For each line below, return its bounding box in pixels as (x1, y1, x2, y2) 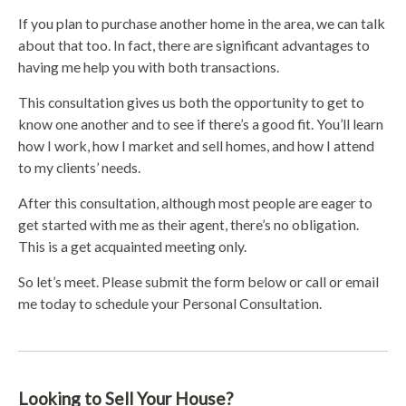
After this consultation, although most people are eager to (18, 194, 372, 212)
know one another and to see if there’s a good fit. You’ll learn (18, 115, 383, 133)
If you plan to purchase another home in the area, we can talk (18, 14, 385, 33)
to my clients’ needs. (18, 159, 140, 177)
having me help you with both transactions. (18, 58, 279, 76)
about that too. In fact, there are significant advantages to (18, 36, 370, 54)
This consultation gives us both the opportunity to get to (18, 93, 364, 111)
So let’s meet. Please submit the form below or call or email (18, 273, 379, 291)
